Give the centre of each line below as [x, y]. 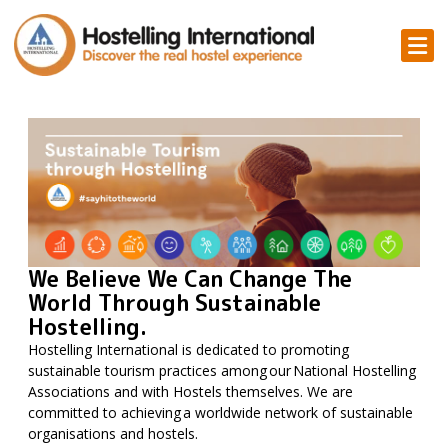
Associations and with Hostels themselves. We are [190, 392]
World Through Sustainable [174, 303]
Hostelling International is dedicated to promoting [188, 350]
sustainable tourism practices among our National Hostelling [222, 371]
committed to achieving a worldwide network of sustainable [220, 413]
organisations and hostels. [114, 434]
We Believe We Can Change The [190, 279]
